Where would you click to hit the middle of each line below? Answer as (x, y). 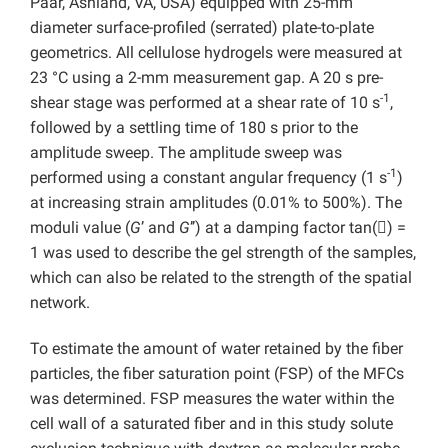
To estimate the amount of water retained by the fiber (216, 348)
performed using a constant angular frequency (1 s (208, 177)
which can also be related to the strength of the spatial (221, 277)
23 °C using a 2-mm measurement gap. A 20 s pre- (206, 77)
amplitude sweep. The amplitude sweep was (186, 152)
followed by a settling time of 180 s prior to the (194, 127)
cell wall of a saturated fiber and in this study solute (211, 423)
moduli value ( (80, 227)
